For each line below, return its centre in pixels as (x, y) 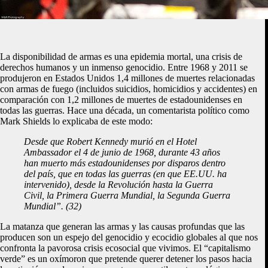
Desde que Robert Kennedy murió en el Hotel (110, 141)
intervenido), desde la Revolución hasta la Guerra (118, 184)
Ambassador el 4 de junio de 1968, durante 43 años (122, 152)
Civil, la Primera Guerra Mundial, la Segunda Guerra (127, 195)
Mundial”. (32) (53, 206)
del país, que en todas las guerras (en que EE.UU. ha (125, 173)
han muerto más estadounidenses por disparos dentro (125, 163)
